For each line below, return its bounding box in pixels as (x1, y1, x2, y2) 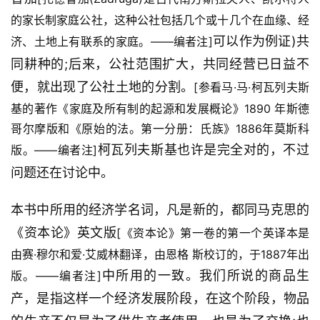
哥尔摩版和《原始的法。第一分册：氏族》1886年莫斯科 (11, 121, 309, 136)
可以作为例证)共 (212, 34, 310, 49)
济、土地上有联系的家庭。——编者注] (11, 34, 213, 49)
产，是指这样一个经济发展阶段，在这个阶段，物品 (11, 291, 309, 306)
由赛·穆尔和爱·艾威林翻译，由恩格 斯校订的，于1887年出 (11, 247, 309, 262)
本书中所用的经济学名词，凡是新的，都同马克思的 (11, 202, 309, 218)
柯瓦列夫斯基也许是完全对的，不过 (97, 142, 310, 158)
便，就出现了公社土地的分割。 (11, 79, 194, 95)
